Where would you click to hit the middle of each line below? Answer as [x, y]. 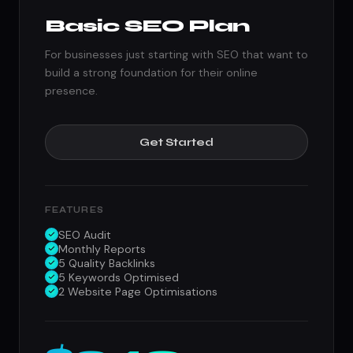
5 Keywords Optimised [119, 277]
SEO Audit [85, 234]
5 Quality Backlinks [107, 263]
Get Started [176, 142]
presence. [71, 90]
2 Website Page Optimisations [138, 291]
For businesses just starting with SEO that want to [176, 54]
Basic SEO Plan [147, 25]
